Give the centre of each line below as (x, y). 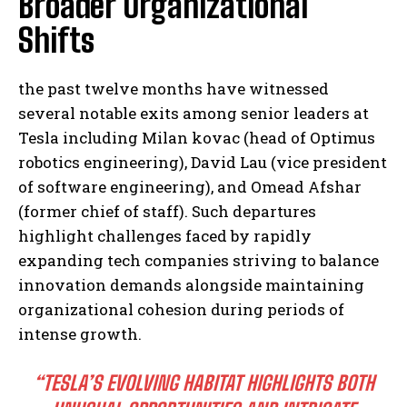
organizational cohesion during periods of (181, 310)
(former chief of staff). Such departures (167, 212)
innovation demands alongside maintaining (191, 285)
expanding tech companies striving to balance (199, 261)
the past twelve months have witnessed (174, 89)
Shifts (56, 41)
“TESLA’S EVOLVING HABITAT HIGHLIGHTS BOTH (203, 383)
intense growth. (80, 334)
